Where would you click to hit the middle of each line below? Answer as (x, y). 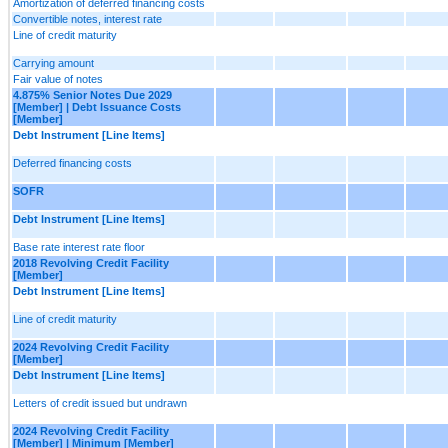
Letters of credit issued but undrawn (100, 402)
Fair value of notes (58, 78)
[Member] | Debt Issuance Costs (97, 106)
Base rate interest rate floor (79, 246)
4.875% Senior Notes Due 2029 (92, 94)
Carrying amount (53, 62)
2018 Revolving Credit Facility (91, 262)
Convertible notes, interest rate (87, 18)
